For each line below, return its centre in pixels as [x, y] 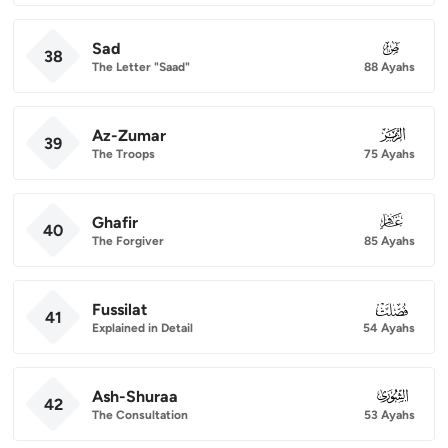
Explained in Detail [142, 327]
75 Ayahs [389, 153]
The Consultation [140, 414]
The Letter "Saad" [141, 66]
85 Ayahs [389, 240]
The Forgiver [128, 240]
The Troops [123, 153]
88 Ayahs [389, 66]
